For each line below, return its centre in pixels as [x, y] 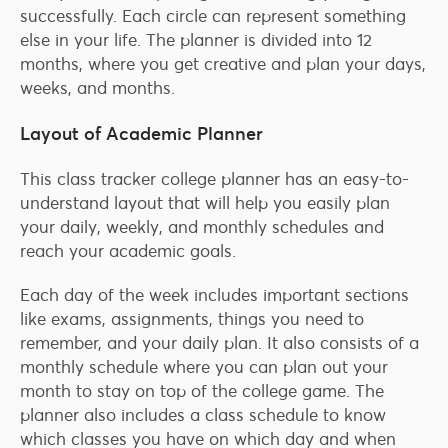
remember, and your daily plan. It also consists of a [219, 343]
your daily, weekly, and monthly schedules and [202, 227]
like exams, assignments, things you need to [192, 319]
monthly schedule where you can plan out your [204, 367]
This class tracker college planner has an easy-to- [214, 179]
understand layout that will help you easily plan [205, 203]
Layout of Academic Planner [141, 134]
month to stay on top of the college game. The [202, 391]
